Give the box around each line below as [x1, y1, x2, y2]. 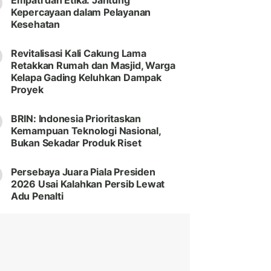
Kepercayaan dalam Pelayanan [10, 6, 151, 19]
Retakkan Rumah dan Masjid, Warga [10, 59, 176, 72]
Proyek [10, 83, 44, 96]
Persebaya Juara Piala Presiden [10, 166, 155, 178]
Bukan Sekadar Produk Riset [10, 137, 142, 149]
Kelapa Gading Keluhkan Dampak [10, 71, 162, 84]
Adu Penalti [10, 190, 64, 203]
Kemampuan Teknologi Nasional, [10, 125, 161, 137]
